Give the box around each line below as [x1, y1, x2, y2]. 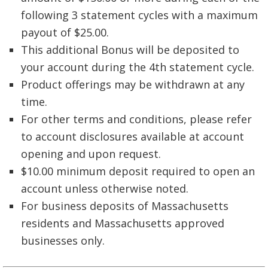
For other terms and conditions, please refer [21, 111, 252, 126]
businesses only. [21, 233, 105, 248]
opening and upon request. [21, 146, 161, 161]
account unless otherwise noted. [21, 181, 188, 196]
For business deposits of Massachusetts [21, 198, 229, 213]
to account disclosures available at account [21, 129, 244, 144]
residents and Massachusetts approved [21, 215, 224, 230]
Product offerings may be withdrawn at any [21, 77, 245, 92]
